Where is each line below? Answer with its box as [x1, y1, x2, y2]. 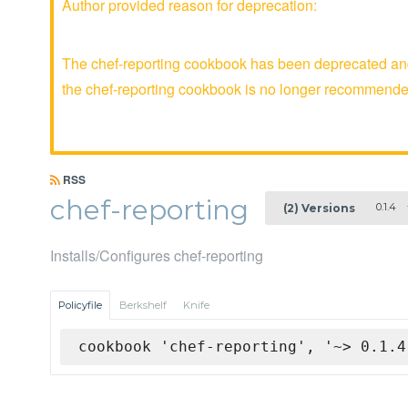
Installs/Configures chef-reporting [50, 245, 263, 267]
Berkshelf [119, 299, 167, 312]
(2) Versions [283, 200, 355, 215]
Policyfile [58, 299, 102, 312]
